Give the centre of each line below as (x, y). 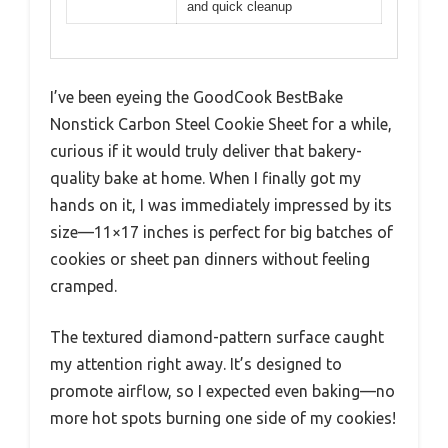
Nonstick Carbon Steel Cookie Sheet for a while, (221, 124)
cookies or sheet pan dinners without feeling (210, 259)
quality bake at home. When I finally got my (205, 178)
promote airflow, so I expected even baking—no (222, 391)
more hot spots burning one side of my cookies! (223, 418)
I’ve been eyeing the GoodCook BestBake (196, 97)
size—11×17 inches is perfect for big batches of (221, 232)
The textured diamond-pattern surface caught (217, 337)
